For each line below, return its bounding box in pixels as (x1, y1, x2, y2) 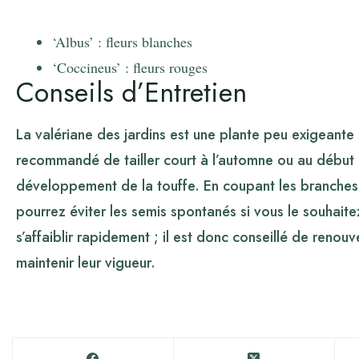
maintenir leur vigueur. (16, 252, 155, 274)
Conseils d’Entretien (16, 72, 247, 112)
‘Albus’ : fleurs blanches (52, 31, 192, 51)
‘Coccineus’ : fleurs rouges (52, 57, 208, 77)
